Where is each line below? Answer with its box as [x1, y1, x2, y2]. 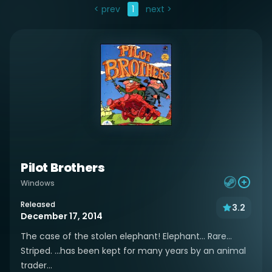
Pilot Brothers [21, 159, 105, 176]
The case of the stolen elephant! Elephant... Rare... [21, 229, 232, 242]
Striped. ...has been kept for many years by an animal [21, 244, 246, 257]
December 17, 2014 [21, 210, 103, 222]
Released [21, 199, 55, 209]
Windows [21, 178, 55, 188]
